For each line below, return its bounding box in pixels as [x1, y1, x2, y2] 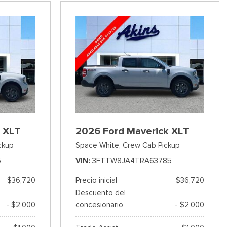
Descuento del [75, 187, 126, 197]
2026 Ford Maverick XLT [75, 124, 190, 137]
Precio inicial [75, 175, 117, 185]
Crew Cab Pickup [122, 140, 180, 150]
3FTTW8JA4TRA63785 [92, 156, 172, 165]
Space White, [75, 140, 121, 150]
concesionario [75, 200, 123, 209]
